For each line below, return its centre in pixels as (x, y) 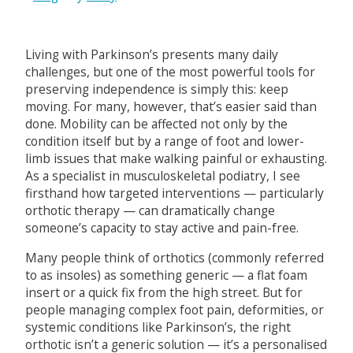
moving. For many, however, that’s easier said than (171, 107)
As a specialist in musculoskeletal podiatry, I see (162, 176)
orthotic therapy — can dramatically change (150, 211)
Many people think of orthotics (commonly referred (174, 257)
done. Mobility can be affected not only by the (156, 124)
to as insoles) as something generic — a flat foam (166, 275)
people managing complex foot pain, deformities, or (174, 309)
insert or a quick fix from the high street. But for (163, 292)
